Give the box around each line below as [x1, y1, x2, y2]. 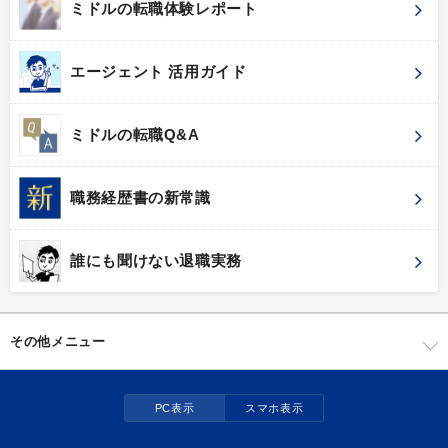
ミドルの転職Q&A [70, 126, 200, 143]
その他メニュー [10, 334, 106, 349]
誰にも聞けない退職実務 [70, 252, 243, 269]
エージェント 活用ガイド [70, 63, 247, 80]
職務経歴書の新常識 [70, 189, 211, 206]
